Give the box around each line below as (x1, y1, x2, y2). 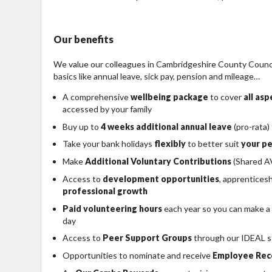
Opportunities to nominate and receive (63, 250, 212, 261)
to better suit (186, 138, 241, 149)
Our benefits (53, 33, 114, 46)
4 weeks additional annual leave (101, 121, 232, 132)
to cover (208, 91, 243, 102)
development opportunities (103, 173, 219, 184)
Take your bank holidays (63, 138, 154, 149)
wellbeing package (131, 91, 208, 102)
